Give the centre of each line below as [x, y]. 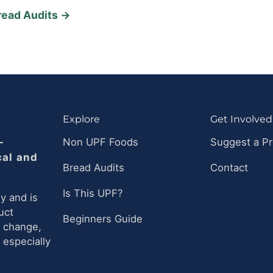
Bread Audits [93, 168]
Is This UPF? [92, 193]
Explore [81, 119]
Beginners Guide [102, 219]
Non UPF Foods [100, 142]
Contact [229, 168]
